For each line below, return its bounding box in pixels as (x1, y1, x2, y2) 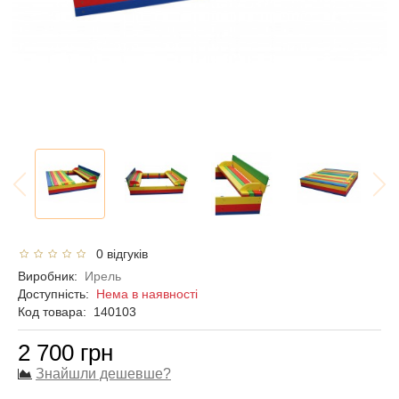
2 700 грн (18, 339, 113, 366)
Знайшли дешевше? (36, 366, 171, 381)
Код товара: (18, 305, 86, 319)
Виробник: (18, 269, 77, 283)
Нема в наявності (96, 287, 198, 301)
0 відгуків (89, 247, 148, 261)
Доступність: (18, 287, 96, 301)
